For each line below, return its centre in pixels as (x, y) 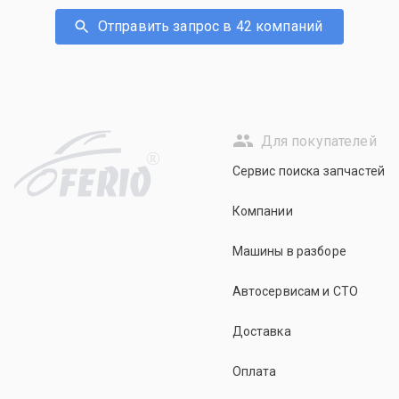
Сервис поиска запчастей (308, 171)
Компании (262, 211)
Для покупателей (318, 141)
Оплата (254, 371)
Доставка (261, 331)
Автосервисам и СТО (295, 291)
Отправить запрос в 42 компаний (210, 26)
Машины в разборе (289, 251)
